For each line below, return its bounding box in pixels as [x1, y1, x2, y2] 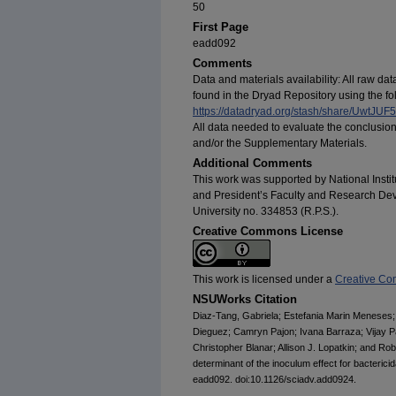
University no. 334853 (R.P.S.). [193, 205, 339, 218]
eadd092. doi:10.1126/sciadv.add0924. [193, 374, 356, 385]
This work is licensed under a [193, 273, 335, 286]
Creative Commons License [193, 225, 343, 239]
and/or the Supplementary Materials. [193, 137, 367, 150]
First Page [193, 20, 248, 34]
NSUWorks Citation [193, 293, 297, 307]
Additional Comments [193, 156, 312, 171]
